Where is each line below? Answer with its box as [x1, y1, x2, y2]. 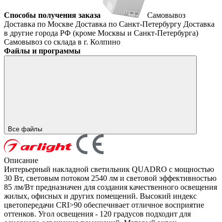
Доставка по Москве [4, 19, 75, 28]
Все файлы [8, 125, 44, 133]
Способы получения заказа [4, 10, 101, 19]
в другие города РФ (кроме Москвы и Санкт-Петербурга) [4, 28, 198, 37]
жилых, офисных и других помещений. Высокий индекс [4, 191, 197, 200]
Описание [4, 156, 38, 165]
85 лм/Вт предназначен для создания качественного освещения [4, 182, 217, 191]
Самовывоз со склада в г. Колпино [4, 37, 120, 46]
